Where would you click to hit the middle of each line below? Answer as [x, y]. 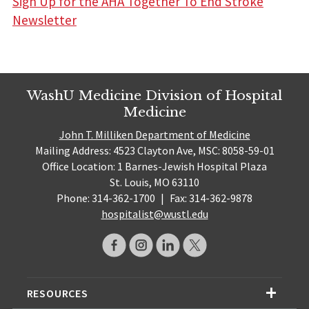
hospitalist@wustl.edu [154, 214]
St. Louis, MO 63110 [154, 182]
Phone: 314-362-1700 [107, 198]
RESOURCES [57, 293]
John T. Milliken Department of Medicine [154, 135]
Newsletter [44, 20]
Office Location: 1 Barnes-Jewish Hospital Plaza [154, 167]
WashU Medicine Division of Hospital [154, 96]
